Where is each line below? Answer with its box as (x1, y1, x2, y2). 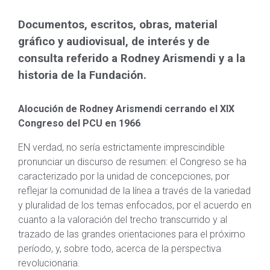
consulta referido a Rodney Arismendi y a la (18, 52, 245, 65)
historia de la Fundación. (18, 69, 146, 82)
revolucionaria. (18, 257, 80, 269)
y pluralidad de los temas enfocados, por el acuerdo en (18, 199, 251, 211)
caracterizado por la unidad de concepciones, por (18, 171, 230, 182)
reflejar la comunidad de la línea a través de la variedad (18, 185, 251, 196)
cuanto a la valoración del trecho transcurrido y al (18, 214, 227, 225)
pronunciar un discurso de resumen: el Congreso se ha (18, 156, 246, 168)
